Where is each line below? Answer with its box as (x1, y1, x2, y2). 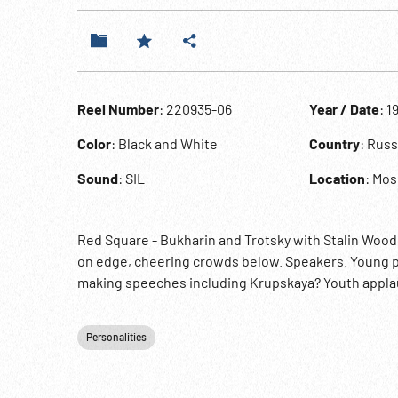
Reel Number (77, 100, 159, 117)
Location (308, 170, 365, 187)
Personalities (86, 330, 147, 343)
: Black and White (111, 135, 218, 152)
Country (308, 135, 360, 152)
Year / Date (308, 100, 379, 117)
